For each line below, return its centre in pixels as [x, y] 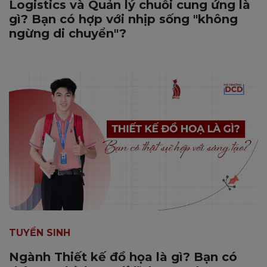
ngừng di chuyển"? [68, 33]
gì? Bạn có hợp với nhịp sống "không [123, 19]
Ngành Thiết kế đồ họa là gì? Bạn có [123, 257]
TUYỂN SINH [40, 232]
